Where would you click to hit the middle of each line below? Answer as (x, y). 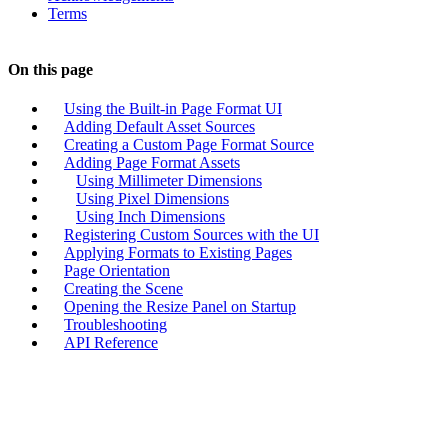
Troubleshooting (115, 324)
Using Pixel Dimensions (152, 198)
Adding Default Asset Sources (159, 126)
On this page (50, 69)
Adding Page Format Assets (152, 162)
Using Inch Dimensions (150, 216)
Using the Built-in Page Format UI (173, 108)
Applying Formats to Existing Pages (178, 252)
